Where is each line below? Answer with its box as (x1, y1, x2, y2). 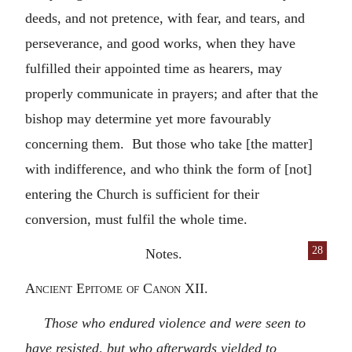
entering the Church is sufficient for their (25, 185, 259, 202)
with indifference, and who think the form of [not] (25, 160, 312, 177)
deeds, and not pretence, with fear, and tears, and (25, 9, 305, 26)
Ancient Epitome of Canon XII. (25, 280, 208, 296)
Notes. (145, 245, 182, 262)
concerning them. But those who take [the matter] (25, 135, 313, 152)
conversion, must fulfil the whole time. (25, 211, 247, 227)
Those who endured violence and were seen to (44, 314, 306, 331)
